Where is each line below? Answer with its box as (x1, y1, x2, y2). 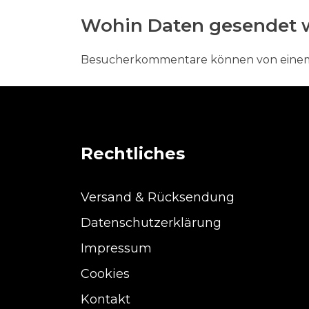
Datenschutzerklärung (81, 215, 221, 230)
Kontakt (81, 292, 130, 307)
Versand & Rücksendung (81, 190, 235, 205)
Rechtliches (81, 143, 185, 163)
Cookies (81, 266, 130, 281)
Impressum (81, 241, 152, 256)
